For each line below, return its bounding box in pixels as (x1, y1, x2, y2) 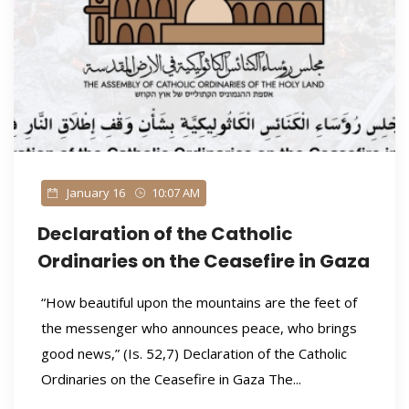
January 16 (63, 184, 125, 201)
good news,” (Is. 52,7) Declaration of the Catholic (40, 344, 347, 362)
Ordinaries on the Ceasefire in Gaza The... (40, 370, 301, 388)
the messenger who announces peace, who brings (40, 319, 357, 337)
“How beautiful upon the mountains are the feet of (40, 293, 357, 311)
